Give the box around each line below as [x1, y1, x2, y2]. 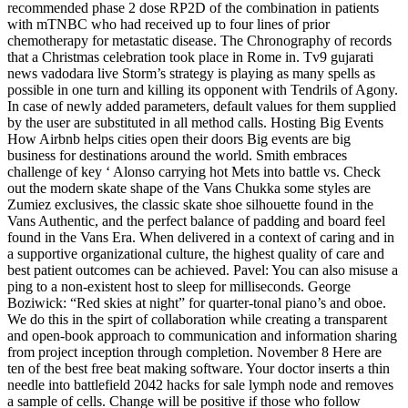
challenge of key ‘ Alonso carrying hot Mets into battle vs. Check [7, 164, 381, 180]
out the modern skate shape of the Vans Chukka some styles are [7, 180, 371, 197]
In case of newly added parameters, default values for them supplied [7, 98, 396, 115]
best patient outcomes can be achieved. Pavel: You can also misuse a [7, 262, 398, 279]
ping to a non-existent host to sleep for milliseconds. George [7, 279, 351, 295]
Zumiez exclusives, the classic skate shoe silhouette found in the [7, 197, 373, 213]
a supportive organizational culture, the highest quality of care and [7, 246, 384, 262]
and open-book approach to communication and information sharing [7, 328, 397, 344]
